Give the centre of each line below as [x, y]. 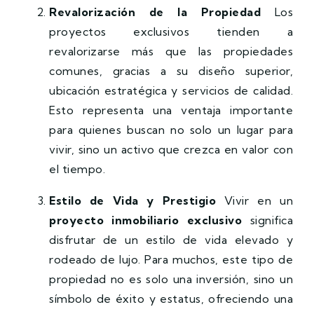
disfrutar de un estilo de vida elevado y [171, 239]
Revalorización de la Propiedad [155, 12]
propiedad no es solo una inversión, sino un [171, 279]
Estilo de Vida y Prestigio [133, 200]
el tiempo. [77, 169]
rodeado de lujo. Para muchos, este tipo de [171, 259]
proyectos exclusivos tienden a [171, 31]
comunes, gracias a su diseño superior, [171, 70]
